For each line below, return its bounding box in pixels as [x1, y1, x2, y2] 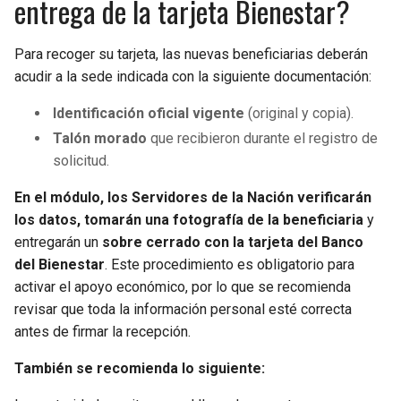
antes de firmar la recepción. [14, 322, 191, 340]
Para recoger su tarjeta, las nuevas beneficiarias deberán [14, 45, 368, 63]
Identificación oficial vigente [53, 104, 245, 122]
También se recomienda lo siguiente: [14, 359, 265, 377]
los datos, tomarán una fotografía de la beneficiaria [14, 210, 363, 228]
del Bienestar [14, 255, 105, 273]
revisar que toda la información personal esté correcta [14, 300, 352, 318]
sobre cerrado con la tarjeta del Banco [102, 233, 363, 251]
